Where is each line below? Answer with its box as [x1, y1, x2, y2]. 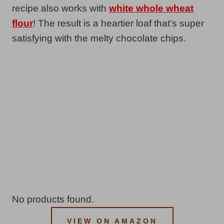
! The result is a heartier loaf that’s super [33, 17, 204, 28]
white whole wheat [109, 2, 193, 13]
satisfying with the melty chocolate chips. [12, 32, 186, 43]
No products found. [12, 193, 94, 204]
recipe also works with [12, 2, 109, 13]
